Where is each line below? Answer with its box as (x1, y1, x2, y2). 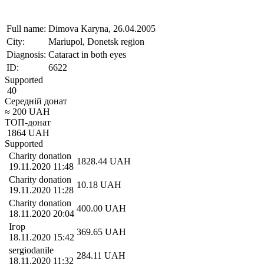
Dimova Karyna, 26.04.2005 (48, 23, 156, 34)
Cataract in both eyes (48, 49, 126, 60)
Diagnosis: (6, 49, 46, 60)
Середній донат (5, 95, 67, 106)
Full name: (6, 23, 46, 34)
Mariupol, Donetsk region (48, 36, 144, 47)
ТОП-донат (5, 117, 51, 127)
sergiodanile (9, 245, 54, 255)
